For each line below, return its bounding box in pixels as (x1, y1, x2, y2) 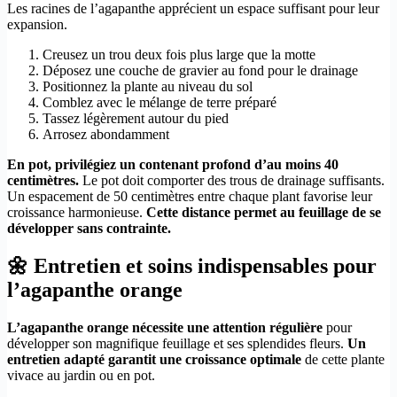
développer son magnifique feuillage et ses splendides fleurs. (7, 335, 347, 351)
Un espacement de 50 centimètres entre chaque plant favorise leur (7, 188, 372, 204)
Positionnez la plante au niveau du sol (43, 78, 253, 94)
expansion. (7, 16, 67, 32)
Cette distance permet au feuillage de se (146, 204, 381, 220)
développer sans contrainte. (7, 220, 171, 236)
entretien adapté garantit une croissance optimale (7, 351, 301, 367)
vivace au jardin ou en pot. (7, 367, 155, 383)
